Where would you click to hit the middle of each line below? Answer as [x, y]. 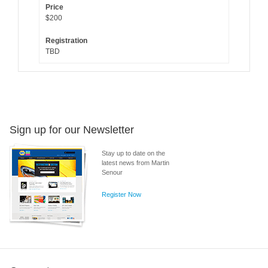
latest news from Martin [135, 163]
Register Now [121, 195]
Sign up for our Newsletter [71, 130]
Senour [112, 173]
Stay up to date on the [133, 153]
